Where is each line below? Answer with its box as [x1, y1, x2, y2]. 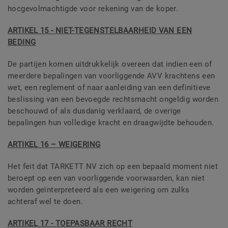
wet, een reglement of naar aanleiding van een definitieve [8, 83, 211, 93]
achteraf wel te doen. [8, 197, 83, 207]
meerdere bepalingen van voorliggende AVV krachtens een [8, 71, 215, 81]
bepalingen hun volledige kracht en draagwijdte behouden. [8, 118, 214, 128]
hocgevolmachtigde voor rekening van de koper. [8, 4, 179, 14]
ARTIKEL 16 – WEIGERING [8, 140, 101, 150]
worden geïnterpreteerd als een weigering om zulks [8, 185, 190, 195]
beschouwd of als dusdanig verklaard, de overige [8, 106, 181, 116]
